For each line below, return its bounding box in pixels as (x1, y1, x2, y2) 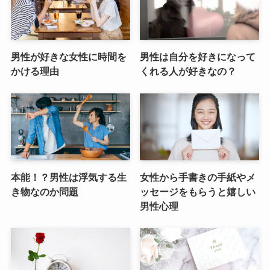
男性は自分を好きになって (140, 51, 256, 63)
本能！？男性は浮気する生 (10, 172, 127, 183)
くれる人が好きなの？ (140, 66, 237, 77)
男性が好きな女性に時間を (10, 51, 127, 63)
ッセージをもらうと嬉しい (140, 186, 256, 198)
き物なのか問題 (10, 186, 78, 198)
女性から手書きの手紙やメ (140, 172, 256, 183)
